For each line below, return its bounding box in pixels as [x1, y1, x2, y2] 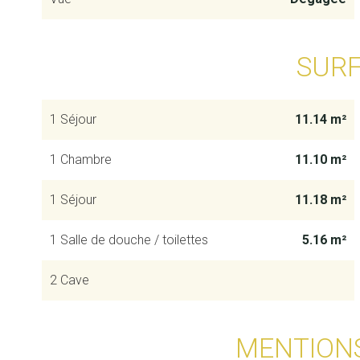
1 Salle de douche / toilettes [50, 232, 208, 247]
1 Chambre [50, 152, 112, 167]
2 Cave [50, 272, 89, 288]
